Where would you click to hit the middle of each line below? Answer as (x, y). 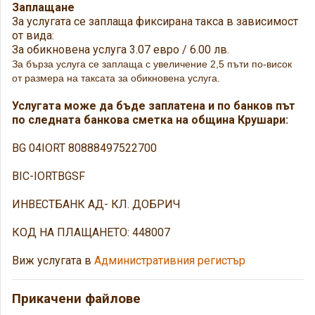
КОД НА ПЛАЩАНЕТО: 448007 (91, 232)
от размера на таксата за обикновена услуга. (116, 78)
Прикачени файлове (76, 299)
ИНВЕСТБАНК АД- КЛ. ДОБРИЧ (96, 204)
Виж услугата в (53, 261)
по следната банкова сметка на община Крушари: (150, 120)
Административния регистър (170, 261)
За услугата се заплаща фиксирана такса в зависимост (155, 21)
